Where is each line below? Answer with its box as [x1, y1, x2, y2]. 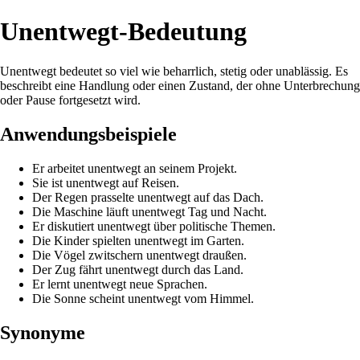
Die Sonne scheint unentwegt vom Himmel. [32, 291, 254, 305]
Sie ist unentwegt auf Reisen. [32, 175, 179, 190]
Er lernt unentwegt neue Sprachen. [32, 276, 207, 291]
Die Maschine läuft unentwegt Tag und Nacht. [32, 204, 267, 219]
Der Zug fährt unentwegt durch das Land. [32, 262, 243, 276]
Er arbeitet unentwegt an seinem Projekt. [32, 161, 237, 175]
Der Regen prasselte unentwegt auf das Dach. [32, 190, 264, 204]
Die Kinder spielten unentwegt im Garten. [32, 233, 244, 247]
